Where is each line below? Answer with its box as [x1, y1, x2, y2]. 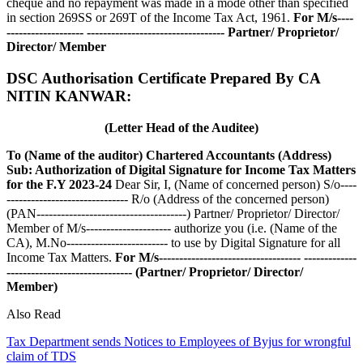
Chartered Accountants [146, 147, 275, 162]
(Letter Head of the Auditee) [105, 120, 258, 135]
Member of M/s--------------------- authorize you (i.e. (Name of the [6, 220, 337, 235]
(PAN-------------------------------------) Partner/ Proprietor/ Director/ [6, 206, 340, 220]
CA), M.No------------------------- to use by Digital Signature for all [6, 235, 340, 250]
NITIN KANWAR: [6, 87, 131, 105]
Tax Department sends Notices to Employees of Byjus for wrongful [6, 334, 351, 348]
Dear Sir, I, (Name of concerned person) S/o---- [112, 177, 357, 191]
